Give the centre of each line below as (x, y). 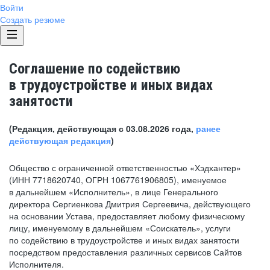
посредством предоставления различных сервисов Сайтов (125, 252)
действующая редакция (60, 140)
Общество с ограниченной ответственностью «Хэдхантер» (125, 168)
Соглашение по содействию (95, 69)
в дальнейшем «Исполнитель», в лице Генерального (114, 192)
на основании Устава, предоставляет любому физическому (127, 216)
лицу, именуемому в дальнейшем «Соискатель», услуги (120, 228)
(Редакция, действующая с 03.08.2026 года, (102, 128)
